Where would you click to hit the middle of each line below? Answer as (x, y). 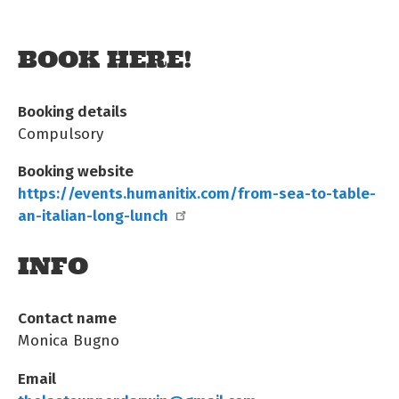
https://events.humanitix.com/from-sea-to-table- (197, 193)
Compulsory (61, 134)
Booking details (73, 111)
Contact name (67, 318)
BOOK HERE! (105, 60)
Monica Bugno (69, 340)
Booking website (76, 171)
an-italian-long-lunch (93, 215)
